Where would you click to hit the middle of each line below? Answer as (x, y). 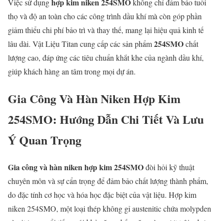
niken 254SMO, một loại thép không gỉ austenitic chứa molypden (110, 208)
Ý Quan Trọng (45, 140)
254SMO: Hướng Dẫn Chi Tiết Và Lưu (106, 119)
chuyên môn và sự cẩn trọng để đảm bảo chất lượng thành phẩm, (108, 181)
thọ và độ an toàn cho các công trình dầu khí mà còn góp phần (105, 16)
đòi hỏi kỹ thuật (169, 167)
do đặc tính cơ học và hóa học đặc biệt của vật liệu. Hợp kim (102, 194)
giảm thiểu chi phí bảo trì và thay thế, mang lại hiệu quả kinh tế (106, 30)
